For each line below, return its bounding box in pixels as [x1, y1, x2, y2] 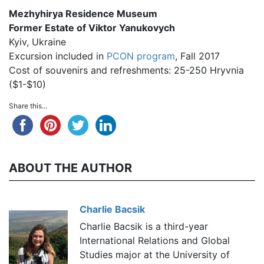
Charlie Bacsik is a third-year [80, 220, 208, 232]
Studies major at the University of [80, 248, 230, 260]
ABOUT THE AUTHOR [9, 160, 132, 175]
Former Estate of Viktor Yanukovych [9, 21, 175, 34]
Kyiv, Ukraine [9, 35, 66, 48]
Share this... [9, 101, 47, 110]
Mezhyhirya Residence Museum [9, 7, 157, 19]
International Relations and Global [80, 234, 230, 246]
